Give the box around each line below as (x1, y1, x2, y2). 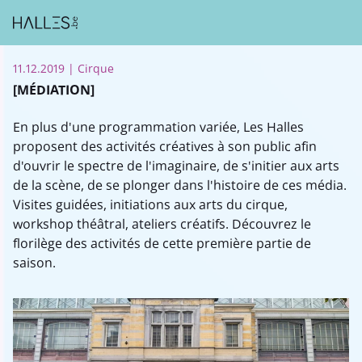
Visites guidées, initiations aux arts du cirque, (13, 196, 288, 213)
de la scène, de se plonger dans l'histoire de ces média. (13, 176, 347, 194)
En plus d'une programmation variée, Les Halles (13, 118, 304, 136)
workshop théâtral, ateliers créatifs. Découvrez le (13, 215, 311, 233)
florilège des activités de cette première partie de (13, 234, 311, 252)
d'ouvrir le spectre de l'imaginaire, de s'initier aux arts (13, 157, 339, 175)
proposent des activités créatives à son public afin (13, 137, 317, 155)
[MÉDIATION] (13, 81, 95, 99)
